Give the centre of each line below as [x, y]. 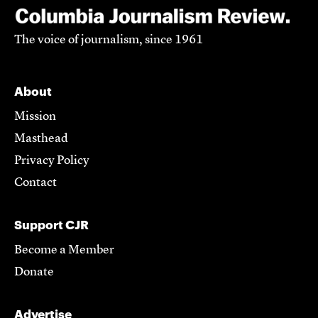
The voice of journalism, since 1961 [109, 40]
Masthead [41, 138]
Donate [34, 272]
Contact [35, 182]
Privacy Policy [52, 160]
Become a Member [64, 250]
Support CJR [51, 224]
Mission [35, 116]
